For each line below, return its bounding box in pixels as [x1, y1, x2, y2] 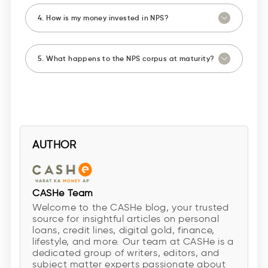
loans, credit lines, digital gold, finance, [32, 224, 215, 236]
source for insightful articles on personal [32, 213, 220, 225]
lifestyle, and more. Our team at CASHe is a [32, 236, 234, 248]
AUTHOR [32, 138, 77, 152]
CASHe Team [32, 187, 93, 199]
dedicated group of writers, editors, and [32, 247, 220, 259]
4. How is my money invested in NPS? [38, 13, 169, 23]
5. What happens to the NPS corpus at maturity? [38, 54, 215, 63]
